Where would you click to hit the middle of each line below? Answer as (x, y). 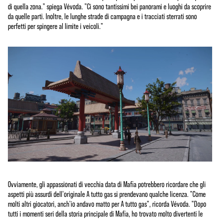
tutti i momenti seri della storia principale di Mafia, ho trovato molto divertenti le (105, 213)
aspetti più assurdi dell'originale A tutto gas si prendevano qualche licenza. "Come (107, 194)
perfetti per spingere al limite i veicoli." (55, 26)
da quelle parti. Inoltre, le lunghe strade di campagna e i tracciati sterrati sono (102, 16)
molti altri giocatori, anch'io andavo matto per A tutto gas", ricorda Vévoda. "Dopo (107, 204)
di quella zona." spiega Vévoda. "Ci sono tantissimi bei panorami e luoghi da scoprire (110, 6)
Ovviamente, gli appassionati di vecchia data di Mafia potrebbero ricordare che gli (107, 184)
